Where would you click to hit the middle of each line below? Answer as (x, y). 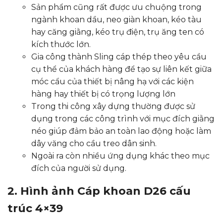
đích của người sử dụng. (79, 168)
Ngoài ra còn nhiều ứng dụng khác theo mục (120, 156)
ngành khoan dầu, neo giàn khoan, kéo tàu (116, 20)
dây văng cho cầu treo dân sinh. (94, 143)
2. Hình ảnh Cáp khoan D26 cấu (99, 191)
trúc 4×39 (35, 208)
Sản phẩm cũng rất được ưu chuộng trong (116, 7)
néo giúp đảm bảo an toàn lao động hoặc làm (121, 131)
